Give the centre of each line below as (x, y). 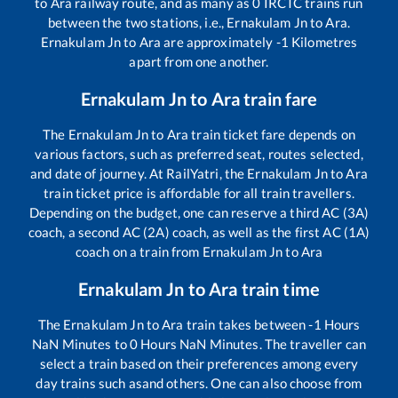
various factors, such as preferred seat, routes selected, (199, 154)
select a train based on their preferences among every (199, 364)
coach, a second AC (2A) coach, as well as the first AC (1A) (199, 232)
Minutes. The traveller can (286, 344)
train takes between (246, 325)
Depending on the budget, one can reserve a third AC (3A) (199, 213)
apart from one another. (199, 62)
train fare (279, 99)
